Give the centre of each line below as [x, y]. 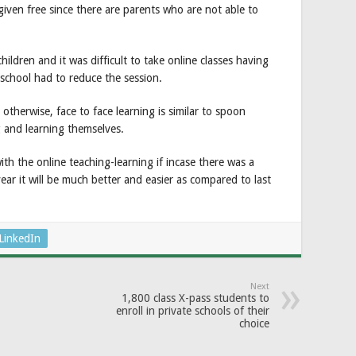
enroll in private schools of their [193, 310]
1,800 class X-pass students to [195, 298]
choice [254, 323]
